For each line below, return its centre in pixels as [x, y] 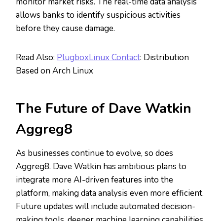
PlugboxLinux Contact [98, 58]
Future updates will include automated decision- [106, 207]
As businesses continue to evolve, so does [94, 153]
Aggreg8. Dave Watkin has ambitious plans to [101, 167]
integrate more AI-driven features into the [94, 180]
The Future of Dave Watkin [104, 109]
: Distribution [165, 58]
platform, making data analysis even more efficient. [110, 193]
